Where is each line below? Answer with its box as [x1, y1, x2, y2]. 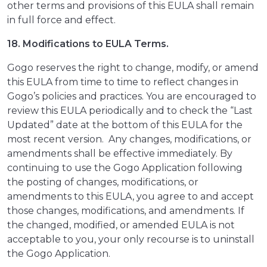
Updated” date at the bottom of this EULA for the [7, 119, 243, 131]
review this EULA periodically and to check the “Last [7, 105, 253, 117]
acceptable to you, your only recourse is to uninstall [7, 234, 254, 246]
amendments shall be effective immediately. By [7, 148, 232, 160]
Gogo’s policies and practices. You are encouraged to [7, 91, 256, 103]
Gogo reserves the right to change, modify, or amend [7, 62, 259, 74]
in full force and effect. [7, 14, 116, 26]
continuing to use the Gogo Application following [7, 162, 243, 174]
